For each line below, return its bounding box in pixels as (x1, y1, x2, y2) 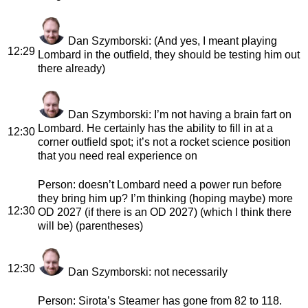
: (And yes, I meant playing (148, 34, 277, 47)
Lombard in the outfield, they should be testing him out (38, 48, 300, 60)
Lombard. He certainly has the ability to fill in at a (38, 122, 273, 134)
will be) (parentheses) (38, 219, 143, 232)
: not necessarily (148, 265, 228, 278)
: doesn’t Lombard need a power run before (73, 178, 282, 190)
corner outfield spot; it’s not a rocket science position (38, 135, 291, 148)
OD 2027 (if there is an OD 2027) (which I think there (38, 206, 291, 218)
